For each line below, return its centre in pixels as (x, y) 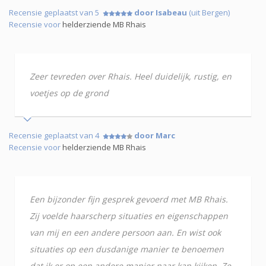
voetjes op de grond (69, 93)
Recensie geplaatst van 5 (56, 12)
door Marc (155, 135)
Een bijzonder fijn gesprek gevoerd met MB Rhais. (129, 199)
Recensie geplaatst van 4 (56, 135)
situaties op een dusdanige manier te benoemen (127, 249)
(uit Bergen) (208, 12)
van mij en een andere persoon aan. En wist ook (125, 232)
